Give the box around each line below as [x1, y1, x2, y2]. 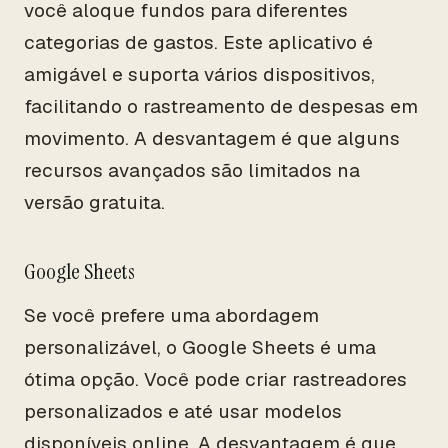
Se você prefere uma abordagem [24, 303, 319, 328]
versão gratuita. [24, 190, 165, 215]
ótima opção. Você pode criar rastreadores [24, 367, 407, 392]
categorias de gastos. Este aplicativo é [24, 30, 373, 55]
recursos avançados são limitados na [24, 158, 360, 183]
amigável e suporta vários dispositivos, [24, 62, 375, 87]
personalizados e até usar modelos [24, 399, 342, 424]
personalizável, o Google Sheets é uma [24, 335, 376, 360]
